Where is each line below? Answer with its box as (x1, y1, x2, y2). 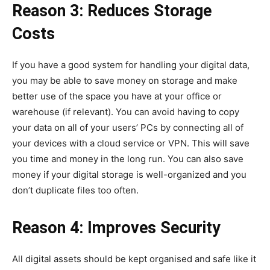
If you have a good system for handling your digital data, (12, 59, 250, 71)
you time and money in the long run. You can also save (12, 153, 243, 165)
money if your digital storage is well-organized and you (12, 169, 246, 181)
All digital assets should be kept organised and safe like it (12, 253, 256, 265)
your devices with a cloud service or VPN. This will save (12, 137, 250, 149)
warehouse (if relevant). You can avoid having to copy (12, 106, 239, 118)
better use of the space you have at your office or (12, 90, 222, 102)
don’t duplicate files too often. (12, 184, 139, 196)
